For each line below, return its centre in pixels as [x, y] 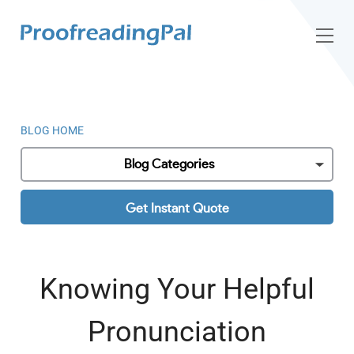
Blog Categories [169, 164]
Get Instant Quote [177, 209]
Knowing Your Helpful [177, 289]
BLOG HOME [52, 130]
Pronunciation [177, 332]
